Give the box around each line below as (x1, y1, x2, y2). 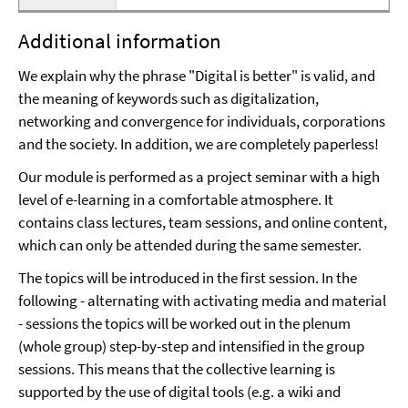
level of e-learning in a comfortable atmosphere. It (18, 189, 333, 209)
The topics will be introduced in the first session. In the (18, 268, 357, 288)
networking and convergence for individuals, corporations (18, 111, 385, 131)
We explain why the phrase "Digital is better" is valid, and (18, 66, 375, 86)
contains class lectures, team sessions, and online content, (18, 212, 387, 232)
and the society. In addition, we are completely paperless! (18, 134, 379, 154)
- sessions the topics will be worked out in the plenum (18, 313, 351, 333)
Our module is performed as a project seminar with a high (18, 167, 380, 187)
